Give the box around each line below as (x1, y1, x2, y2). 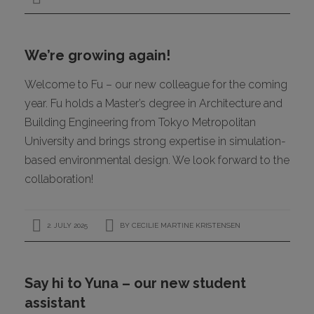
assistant (24, 294, 86, 311)
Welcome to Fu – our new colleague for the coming (24, 77, 287, 91)
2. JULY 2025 (44, 221, 88, 229)
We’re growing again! (24, 46, 170, 64)
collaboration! (24, 172, 93, 186)
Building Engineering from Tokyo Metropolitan (24, 115, 256, 129)
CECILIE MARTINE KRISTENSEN (131, 221, 240, 229)
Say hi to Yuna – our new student (24, 274, 246, 292)
